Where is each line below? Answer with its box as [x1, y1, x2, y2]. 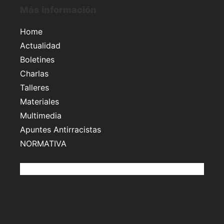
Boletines [20, 54, 54, 64]
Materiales [20, 96, 59, 106]
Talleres [20, 82, 49, 92]
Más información [20, 4, 96, 15]
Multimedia [20, 110, 61, 120]
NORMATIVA [20, 138, 66, 148]
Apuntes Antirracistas [20, 124, 101, 134]
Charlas [20, 68, 48, 78]
